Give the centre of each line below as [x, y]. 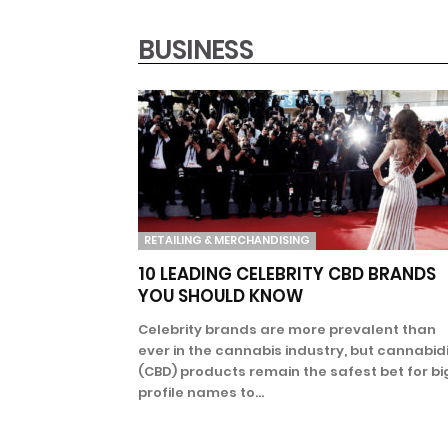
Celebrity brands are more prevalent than [287, 329]
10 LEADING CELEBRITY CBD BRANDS [287, 273]
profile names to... [201, 392]
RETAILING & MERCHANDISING [227, 239]
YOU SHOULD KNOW [220, 295]
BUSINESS [196, 49]
